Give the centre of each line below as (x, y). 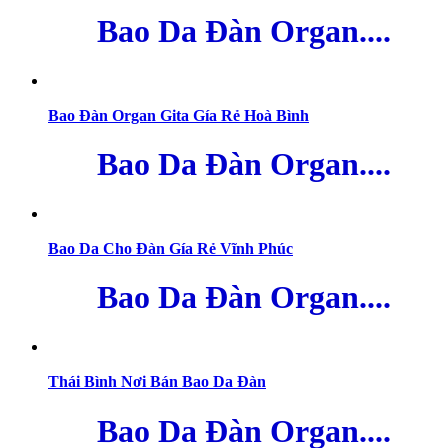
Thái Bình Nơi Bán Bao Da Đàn (157, 382)
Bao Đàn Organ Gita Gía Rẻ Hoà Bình (178, 115)
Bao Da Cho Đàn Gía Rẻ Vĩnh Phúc (170, 248)
